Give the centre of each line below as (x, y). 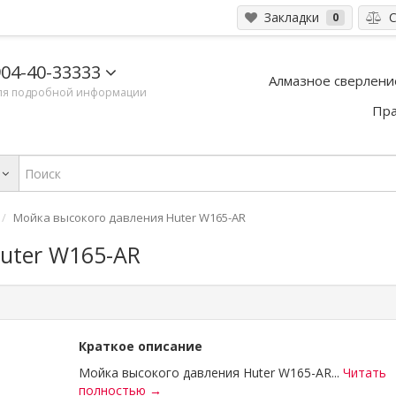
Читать (365, 373)
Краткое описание (141, 346)
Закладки (290, 17)
